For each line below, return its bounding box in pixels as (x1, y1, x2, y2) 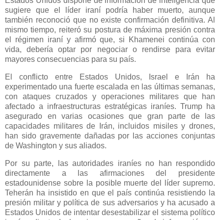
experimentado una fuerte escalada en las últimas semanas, (5, 82, 215, 91)
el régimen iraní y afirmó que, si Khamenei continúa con (5, 35, 215, 44)
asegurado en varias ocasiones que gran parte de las (5, 111, 215, 120)
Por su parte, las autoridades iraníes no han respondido (5, 159, 215, 167)
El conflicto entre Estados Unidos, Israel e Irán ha (5, 72, 215, 81)
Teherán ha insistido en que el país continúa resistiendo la (5, 188, 215, 197)
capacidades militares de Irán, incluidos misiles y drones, (5, 121, 215, 130)
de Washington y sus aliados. (5, 141, 109, 150)
